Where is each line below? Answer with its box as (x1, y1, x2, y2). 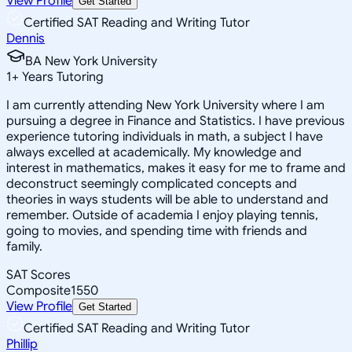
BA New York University (25, 53, 157, 69)
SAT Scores (6, 266, 71, 283)
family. (6, 238, 42, 255)
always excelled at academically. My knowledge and (6, 144, 302, 160)
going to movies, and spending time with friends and (6, 222, 307, 239)
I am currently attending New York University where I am (6, 97, 324, 113)
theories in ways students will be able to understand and (6, 191, 328, 207)
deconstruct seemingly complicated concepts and (6, 175, 297, 192)
